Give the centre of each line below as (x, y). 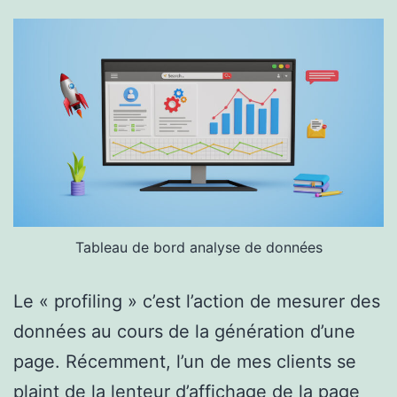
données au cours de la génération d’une (184, 331)
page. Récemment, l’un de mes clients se (185, 361)
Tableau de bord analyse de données (198, 247)
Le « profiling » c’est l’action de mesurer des (197, 301)
